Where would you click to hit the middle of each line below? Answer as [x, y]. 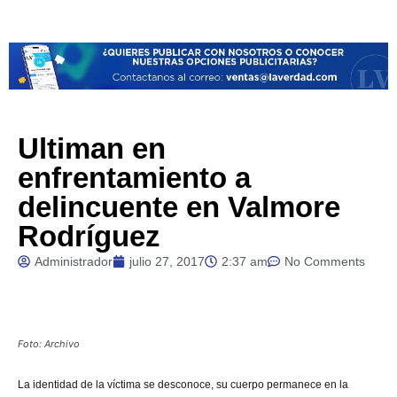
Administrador [74, 261]
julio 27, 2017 [167, 261]
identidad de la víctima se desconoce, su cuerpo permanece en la [191, 384]
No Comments [325, 261]
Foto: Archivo [49, 343]
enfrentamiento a [134, 177]
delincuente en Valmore [179, 206]
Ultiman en [92, 148]
